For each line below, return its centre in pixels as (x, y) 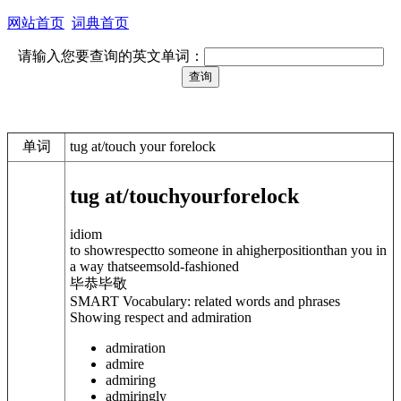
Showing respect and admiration (161, 317)
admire (125, 363)
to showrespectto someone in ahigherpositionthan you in (228, 250)
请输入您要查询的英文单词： (111, 56)
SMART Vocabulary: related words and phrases (205, 301)
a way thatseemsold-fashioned (154, 266)
